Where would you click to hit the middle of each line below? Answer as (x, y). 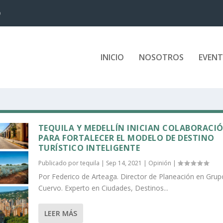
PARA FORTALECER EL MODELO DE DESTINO (126, 138)
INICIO (112, 57)
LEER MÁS (60, 213)
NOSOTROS (161, 57)
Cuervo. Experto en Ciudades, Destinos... (103, 188)
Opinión (160, 163)
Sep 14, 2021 (124, 163)
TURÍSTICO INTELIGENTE (89, 148)
